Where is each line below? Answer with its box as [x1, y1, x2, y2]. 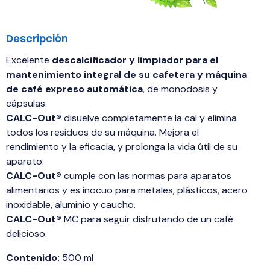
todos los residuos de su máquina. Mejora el [6, 126, 199, 139]
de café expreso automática [6, 83, 143, 96]
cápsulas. [6, 97, 47, 110]
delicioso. [6, 227, 47, 240]
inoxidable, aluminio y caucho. [6, 198, 136, 212]
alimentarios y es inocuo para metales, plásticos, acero [6, 184, 248, 197]
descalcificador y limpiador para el [52, 54, 218, 67]
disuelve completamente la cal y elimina [61, 111, 237, 125]
